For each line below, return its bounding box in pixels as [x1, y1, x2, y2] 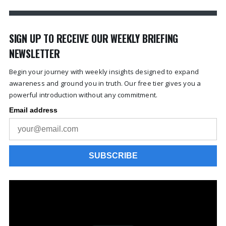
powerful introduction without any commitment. [9, 90, 158, 100]
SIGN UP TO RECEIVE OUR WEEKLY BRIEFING [9, 31, 179, 46]
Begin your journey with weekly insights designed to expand [9, 67, 199, 77]
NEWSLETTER [9, 46, 60, 62]
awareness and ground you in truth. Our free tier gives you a [9, 79, 201, 88]
